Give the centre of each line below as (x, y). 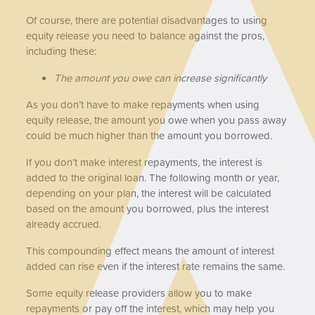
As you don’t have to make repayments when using (143, 104)
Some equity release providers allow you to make (139, 292)
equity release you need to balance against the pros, (146, 35)
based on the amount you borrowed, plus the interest (148, 208)
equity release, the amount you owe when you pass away (156, 120)
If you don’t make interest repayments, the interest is (144, 162)
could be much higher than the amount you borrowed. (151, 135)
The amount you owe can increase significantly (162, 77)
